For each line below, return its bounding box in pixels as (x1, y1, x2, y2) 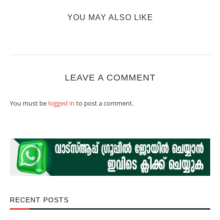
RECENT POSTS (10, 195, 69, 204)
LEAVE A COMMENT (64, 73, 156, 82)
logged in (48, 99, 75, 108)
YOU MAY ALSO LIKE (67, 13, 153, 22)
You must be (10, 99, 48, 108)
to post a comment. (75, 99, 134, 108)
